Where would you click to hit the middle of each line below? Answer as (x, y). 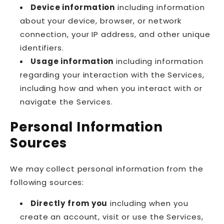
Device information (73, 7)
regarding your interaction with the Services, (112, 74)
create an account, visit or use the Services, (112, 216)
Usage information (72, 61)
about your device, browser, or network (101, 20)
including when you (148, 203)
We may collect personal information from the (107, 168)
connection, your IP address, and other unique (115, 34)
